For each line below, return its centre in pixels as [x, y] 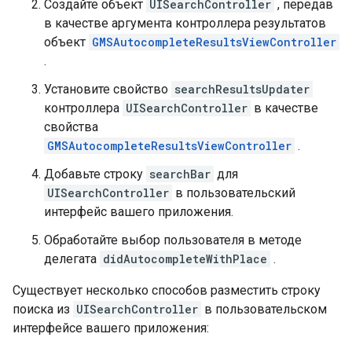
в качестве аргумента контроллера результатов [185, 24]
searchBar [180, 174]
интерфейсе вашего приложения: [111, 328]
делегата [72, 259]
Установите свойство [108, 90]
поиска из [43, 310]
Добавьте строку [95, 174]
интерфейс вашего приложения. [139, 212]
